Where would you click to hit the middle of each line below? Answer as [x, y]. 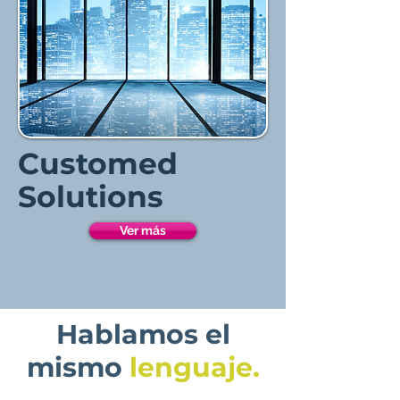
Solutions [91, 196]
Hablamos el [143, 334]
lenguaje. [194, 367]
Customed [98, 163]
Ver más [143, 230]
